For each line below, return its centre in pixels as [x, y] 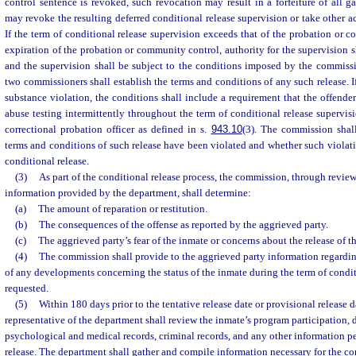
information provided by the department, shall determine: [128, 193]
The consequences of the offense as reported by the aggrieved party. [183, 225]
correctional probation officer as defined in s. [108, 130]
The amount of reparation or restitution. [122, 209]
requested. [27, 288]
